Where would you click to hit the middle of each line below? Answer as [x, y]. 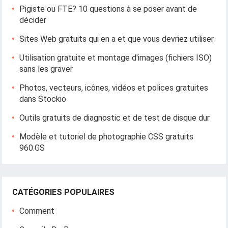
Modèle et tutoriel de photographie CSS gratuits [107, 137]
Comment [37, 211]
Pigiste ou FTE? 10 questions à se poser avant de [108, 9]
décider [33, 20]
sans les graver [46, 69]
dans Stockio [43, 99]
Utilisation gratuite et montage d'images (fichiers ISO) [116, 58]
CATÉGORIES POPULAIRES [64, 192]
